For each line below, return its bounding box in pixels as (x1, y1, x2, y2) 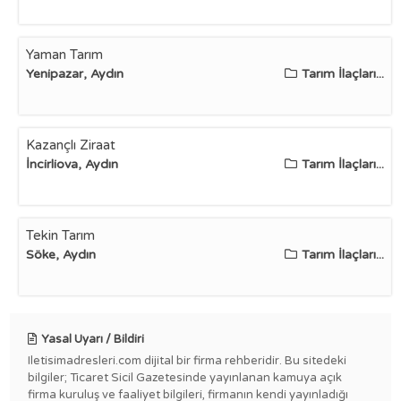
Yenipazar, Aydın (26, 66, 124, 81)
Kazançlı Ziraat (26, 137, 116, 153)
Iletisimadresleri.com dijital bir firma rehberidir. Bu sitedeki (28, 354, 347, 368)
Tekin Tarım (26, 227, 96, 243)
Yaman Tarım (26, 47, 104, 63)
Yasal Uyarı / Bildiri (41, 332, 145, 346)
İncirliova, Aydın (26, 157, 119, 172)
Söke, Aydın (26, 247, 97, 262)
